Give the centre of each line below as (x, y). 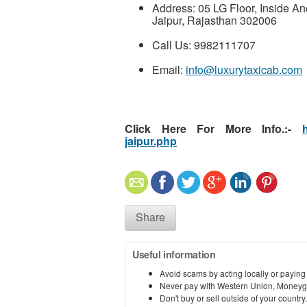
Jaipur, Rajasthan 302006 (214, 20)
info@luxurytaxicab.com (244, 69)
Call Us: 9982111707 (204, 45)
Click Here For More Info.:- (213, 128)
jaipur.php (151, 140)
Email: (169, 69)
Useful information (174, 254)
